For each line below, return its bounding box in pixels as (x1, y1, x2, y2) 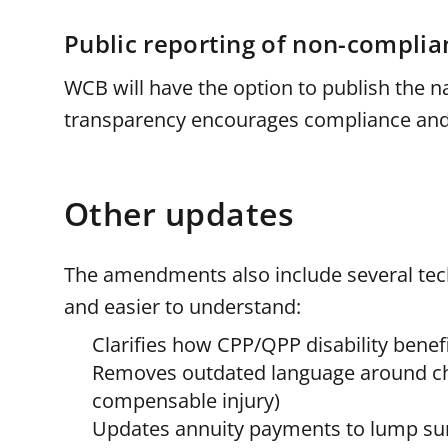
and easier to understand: (64, 293, 301, 320)
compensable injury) (92, 387, 280, 414)
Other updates (64, 192, 295, 235)
